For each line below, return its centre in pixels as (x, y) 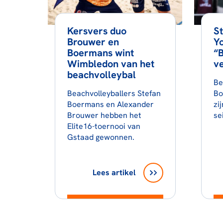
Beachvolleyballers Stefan (114, 93)
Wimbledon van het (111, 63)
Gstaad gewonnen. (101, 137)
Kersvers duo (97, 31)
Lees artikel (114, 172)
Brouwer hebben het (104, 115)
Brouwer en (93, 42)
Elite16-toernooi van (104, 126)
